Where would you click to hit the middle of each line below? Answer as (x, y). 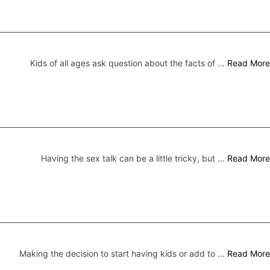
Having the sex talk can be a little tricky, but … (134, 158)
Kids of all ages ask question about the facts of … (129, 63)
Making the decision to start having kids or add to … (123, 253)
